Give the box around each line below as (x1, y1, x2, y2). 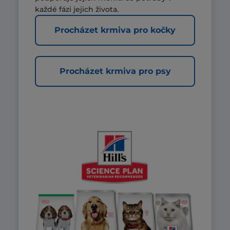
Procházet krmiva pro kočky (54, 25, 176, 35)
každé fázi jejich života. (35, 5, 119, 14)
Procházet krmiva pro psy (59, 66, 171, 76)
